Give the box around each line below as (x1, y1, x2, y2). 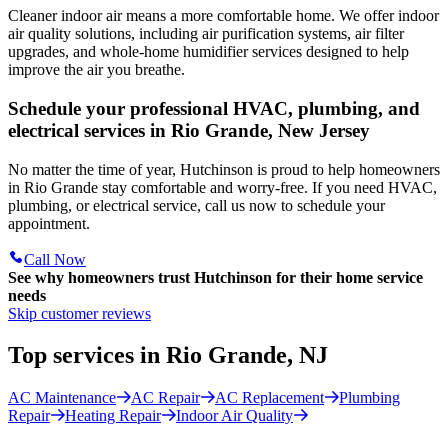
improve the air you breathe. (8, 61, 185, 79)
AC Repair (131, 389, 200, 407)
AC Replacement (215, 389, 324, 407)
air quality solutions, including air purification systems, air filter (8, 25, 404, 43)
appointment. (8, 214, 90, 232)
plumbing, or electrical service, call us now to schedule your (8, 196, 385, 214)
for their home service (272, 268, 423, 286)
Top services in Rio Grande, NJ (8, 342, 328, 369)
